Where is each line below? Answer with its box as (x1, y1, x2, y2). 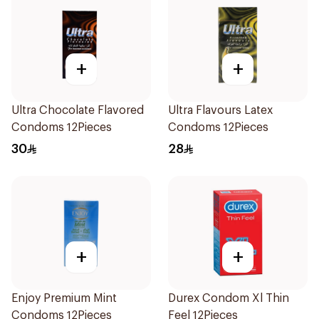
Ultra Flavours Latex (168, 105, 273, 116)
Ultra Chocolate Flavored (11, 105, 144, 116)
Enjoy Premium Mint (11, 293, 117, 304)
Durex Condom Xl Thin (168, 293, 289, 304)
